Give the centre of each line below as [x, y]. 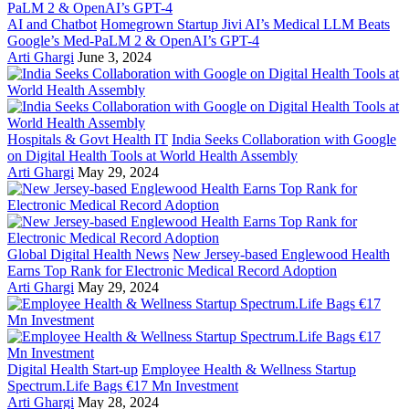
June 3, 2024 [115, 58]
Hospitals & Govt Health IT [88, 140]
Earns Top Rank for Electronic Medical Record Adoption [172, 271]
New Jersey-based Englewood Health [281, 255]
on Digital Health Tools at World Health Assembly [152, 156]
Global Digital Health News [88, 255]
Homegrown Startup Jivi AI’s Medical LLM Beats [245, 25]
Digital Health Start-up [73, 370]
